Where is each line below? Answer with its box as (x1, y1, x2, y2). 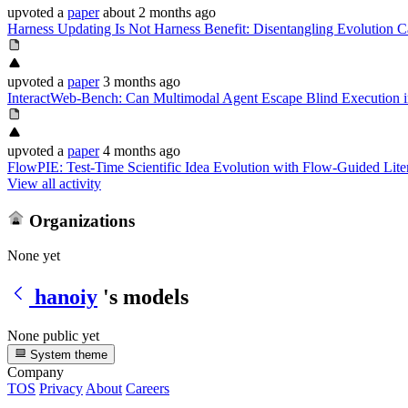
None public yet (7, 327, 99, 343)
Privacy (39, 381, 83, 397)
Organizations (24, 210, 135, 230)
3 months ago (103, 73, 180, 89)
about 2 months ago (103, 4, 216, 20)
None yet (7, 247, 60, 263)
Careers (126, 381, 169, 397)
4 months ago (103, 142, 180, 158)
